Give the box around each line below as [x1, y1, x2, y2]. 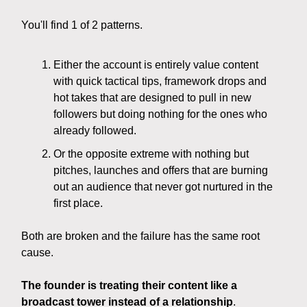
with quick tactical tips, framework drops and [53, 75, 267, 88]
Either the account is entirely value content [53, 59, 258, 71]
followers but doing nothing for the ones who [53, 108, 267, 121]
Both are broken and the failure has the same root [21, 230, 260, 243]
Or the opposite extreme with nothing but [53, 148, 249, 160]
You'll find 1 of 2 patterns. [21, 19, 143, 32]
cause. [21, 247, 53, 259]
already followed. [53, 125, 136, 137]
